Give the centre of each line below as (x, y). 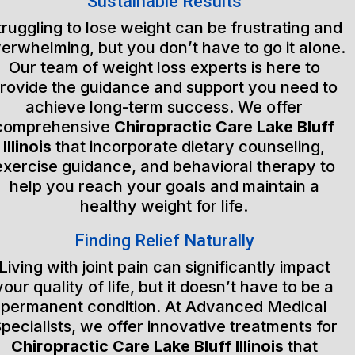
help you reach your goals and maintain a (164, 186)
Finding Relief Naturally (164, 240)
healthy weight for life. (164, 206)
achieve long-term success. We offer (164, 107)
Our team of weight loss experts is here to (164, 67)
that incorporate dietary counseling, (189, 147)
